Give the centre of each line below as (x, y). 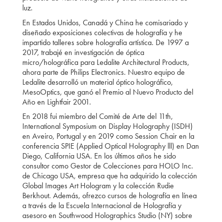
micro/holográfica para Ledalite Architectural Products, (106, 62)
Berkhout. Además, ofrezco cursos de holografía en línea (109, 196)
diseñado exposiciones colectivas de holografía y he (102, 32)
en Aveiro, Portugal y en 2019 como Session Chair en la (108, 136)
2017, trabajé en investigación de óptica (83, 52)
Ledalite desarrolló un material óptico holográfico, (97, 82)
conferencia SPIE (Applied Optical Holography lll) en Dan (111, 146)
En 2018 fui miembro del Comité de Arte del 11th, (97, 116)
